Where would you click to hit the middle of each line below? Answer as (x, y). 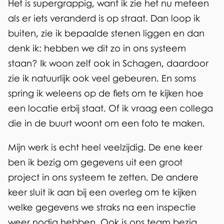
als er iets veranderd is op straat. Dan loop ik (104, 18)
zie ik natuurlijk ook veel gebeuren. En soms (102, 78)
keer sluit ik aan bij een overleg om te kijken (102, 192)
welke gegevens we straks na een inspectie (102, 207)
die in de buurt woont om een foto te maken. (106, 123)
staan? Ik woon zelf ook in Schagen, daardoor (108, 63)
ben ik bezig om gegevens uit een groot (95, 162)
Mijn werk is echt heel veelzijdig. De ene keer (105, 147)
